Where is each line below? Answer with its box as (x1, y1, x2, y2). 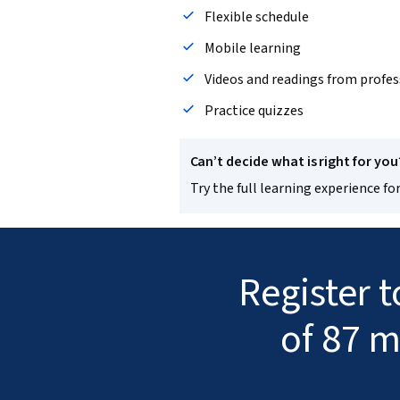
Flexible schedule (204, 7, 309, 27)
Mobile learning (204, 38, 301, 58)
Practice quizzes (204, 101, 304, 121)
